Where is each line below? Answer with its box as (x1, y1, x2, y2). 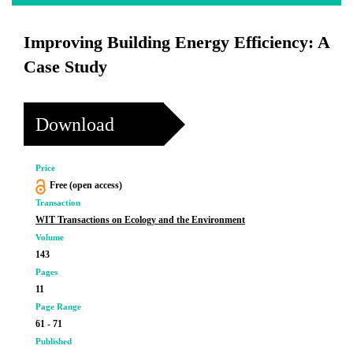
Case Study (24, 57, 107, 76)
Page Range (35, 302, 81, 311)
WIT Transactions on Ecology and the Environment (35, 214, 245, 225)
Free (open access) (49, 180, 122, 191)
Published (35, 336, 72, 346)
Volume (35, 232, 64, 242)
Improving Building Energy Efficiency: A (24, 32, 329, 52)
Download (35, 113, 114, 135)
